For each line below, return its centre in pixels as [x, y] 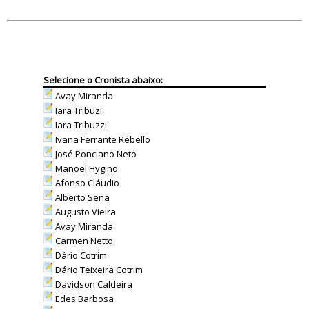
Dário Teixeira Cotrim [98, 270]
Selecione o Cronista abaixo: [103, 80]
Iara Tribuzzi [80, 125]
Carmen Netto [83, 241]
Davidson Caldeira [92, 284]
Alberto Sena [81, 197]
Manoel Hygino [85, 168]
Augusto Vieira [84, 212]
